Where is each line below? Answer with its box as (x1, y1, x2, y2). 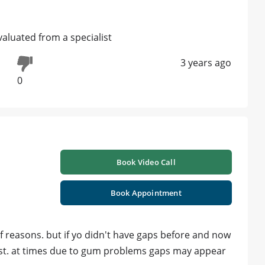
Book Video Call (116, 157, 176, 168)
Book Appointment (110, 188, 182, 199)
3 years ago (180, 56, 231, 69)
